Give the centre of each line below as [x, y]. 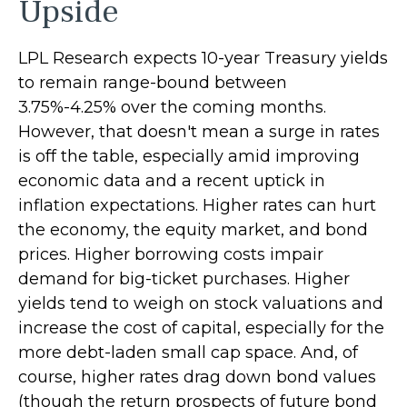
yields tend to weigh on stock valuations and [201, 304]
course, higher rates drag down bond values [197, 377]
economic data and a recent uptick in [172, 181]
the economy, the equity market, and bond [193, 230]
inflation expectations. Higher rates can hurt [197, 206]
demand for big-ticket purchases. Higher [184, 279]
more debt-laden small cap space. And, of [188, 353]
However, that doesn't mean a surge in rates [199, 132]
